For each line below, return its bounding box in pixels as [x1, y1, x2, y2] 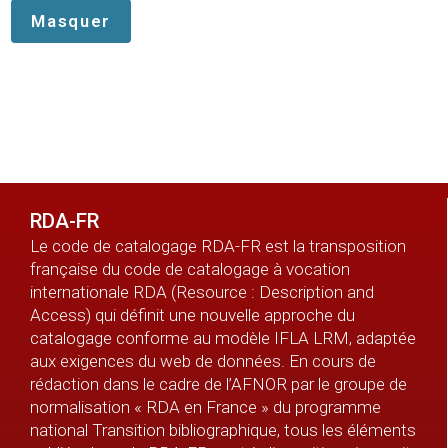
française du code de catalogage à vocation [30, 259, 350, 280]
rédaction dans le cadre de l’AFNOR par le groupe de [30, 374, 407, 395]
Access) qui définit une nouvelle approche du [30, 305, 355, 326]
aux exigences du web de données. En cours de [30, 351, 376, 372]
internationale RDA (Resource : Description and [30, 282, 374, 303]
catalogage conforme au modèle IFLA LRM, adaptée [30, 328, 416, 349]
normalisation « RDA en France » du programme [30, 397, 381, 418]
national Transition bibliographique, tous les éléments [30, 420, 416, 441]
